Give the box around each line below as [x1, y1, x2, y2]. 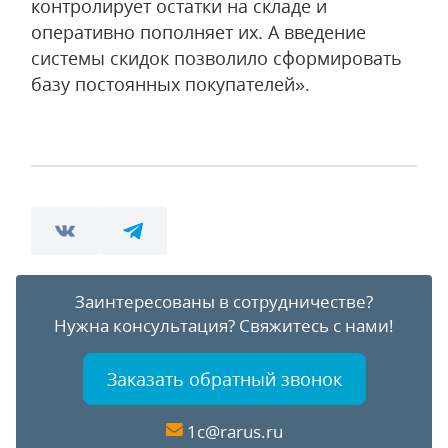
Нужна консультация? [54, 314, 239, 337]
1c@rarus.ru [186, 420, 283, 443]
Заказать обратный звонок [106, 367, 342, 391]
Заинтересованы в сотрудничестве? [75, 290, 373, 313]
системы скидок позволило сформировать [31, 46, 402, 70]
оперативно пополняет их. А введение [31, 20, 366, 44]
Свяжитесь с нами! [239, 314, 394, 337]
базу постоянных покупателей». [31, 72, 310, 96]
